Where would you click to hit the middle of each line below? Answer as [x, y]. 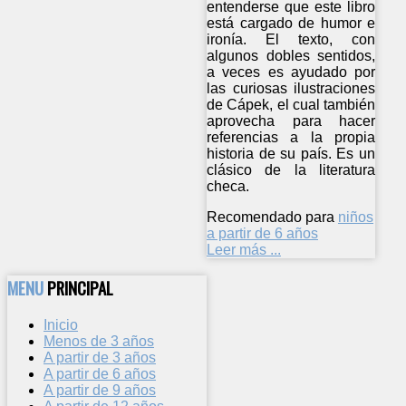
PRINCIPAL [80, 288]
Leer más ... [244, 250]
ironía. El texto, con [291, 40]
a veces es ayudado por [291, 72]
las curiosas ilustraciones [291, 89]
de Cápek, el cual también [291, 105]
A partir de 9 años [100, 390]
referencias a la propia [291, 138]
